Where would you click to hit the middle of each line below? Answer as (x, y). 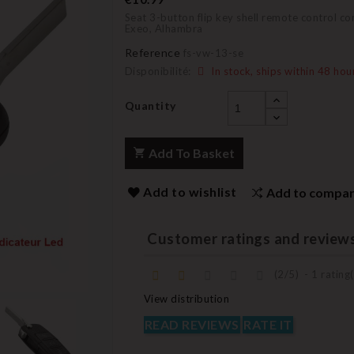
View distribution (186, 299)
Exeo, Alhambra (164, 28)
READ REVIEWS (192, 325)
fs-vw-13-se (213, 53)
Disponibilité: (158, 71)
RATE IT (268, 325)
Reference (152, 53)
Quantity (150, 105)
